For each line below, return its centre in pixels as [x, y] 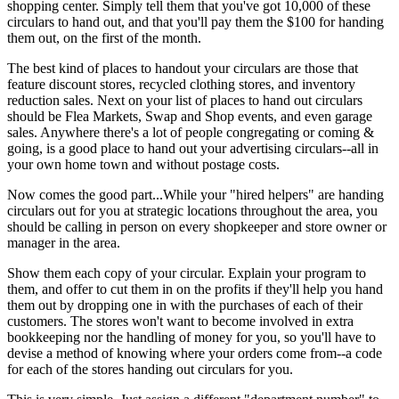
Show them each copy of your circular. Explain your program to [187, 273]
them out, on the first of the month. [104, 38]
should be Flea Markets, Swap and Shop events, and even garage [190, 116]
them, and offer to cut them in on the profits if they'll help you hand [195, 289]
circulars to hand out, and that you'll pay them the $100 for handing [195, 22]
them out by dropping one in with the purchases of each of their [185, 305]
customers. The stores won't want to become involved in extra [180, 321]
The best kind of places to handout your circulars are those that [183, 68]
